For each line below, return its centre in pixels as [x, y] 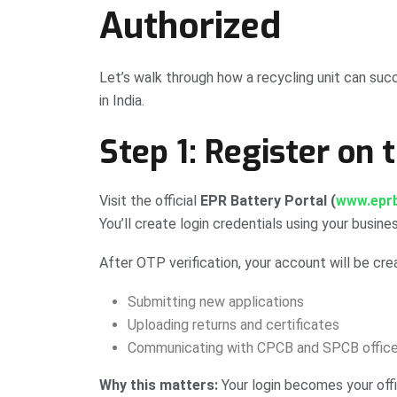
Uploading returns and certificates [234, 325]
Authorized [190, 27]
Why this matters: [159, 385]
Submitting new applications [216, 302]
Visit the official [150, 201]
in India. [122, 101]
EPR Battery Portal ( [268, 201]
